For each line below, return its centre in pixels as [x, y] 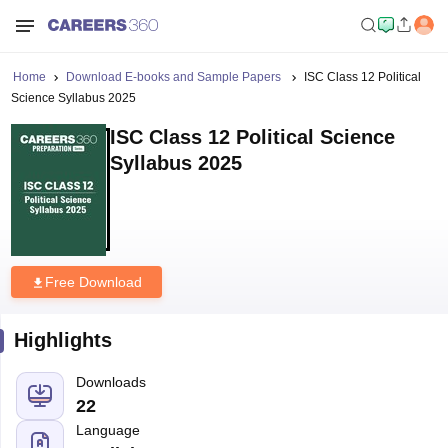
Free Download [93, 282]
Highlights [62, 340]
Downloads [110, 382]
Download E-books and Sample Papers [174, 77]
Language [107, 430]
